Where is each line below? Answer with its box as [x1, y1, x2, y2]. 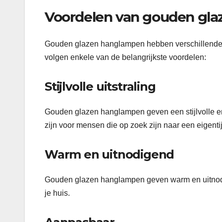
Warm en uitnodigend [45, 147, 174, 162]
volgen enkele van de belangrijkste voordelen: [45, 53, 206, 61]
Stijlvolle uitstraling [45, 79, 156, 94]
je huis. [45, 189, 70, 198]
